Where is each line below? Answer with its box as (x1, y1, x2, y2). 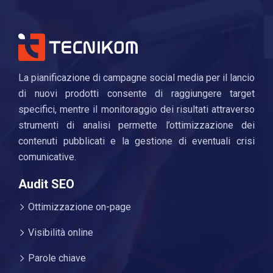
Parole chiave (26, 252, 86, 264)
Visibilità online (26, 226, 93, 238)
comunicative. (18, 151, 76, 163)
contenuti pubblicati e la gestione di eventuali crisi (18, 135, 255, 147)
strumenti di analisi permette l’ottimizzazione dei (18, 119, 255, 131)
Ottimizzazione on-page (26, 200, 131, 213)
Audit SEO (18, 176, 74, 191)
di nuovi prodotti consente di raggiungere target (18, 87, 255, 99)
